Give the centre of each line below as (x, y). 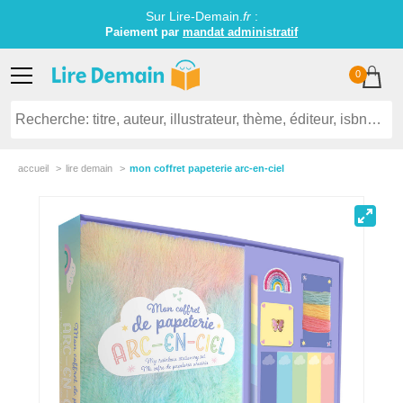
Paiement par (144, 32)
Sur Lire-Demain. (194, 16)
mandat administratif (240, 32)
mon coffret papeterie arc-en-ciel (207, 168)
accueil (33, 168)
